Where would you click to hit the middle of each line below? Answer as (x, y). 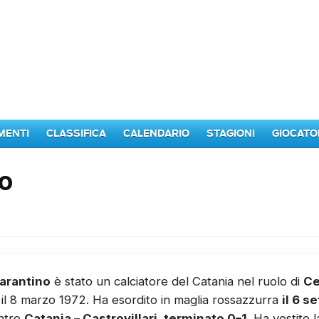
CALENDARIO (156, 134)
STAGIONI (231, 134)
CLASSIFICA (76, 134)
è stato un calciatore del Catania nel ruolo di (177, 281)
